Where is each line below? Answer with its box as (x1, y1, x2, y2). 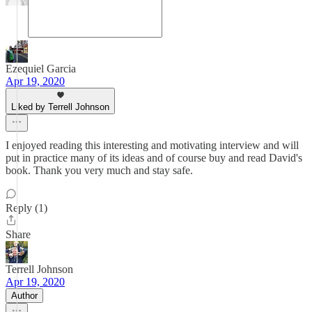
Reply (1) (6, 202, 47, 214)
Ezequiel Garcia (6, 63, 76, 75)
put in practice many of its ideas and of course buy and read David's (6, 152, 302, 164)
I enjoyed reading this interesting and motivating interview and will (6, 139, 299, 151)
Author (11, 290, 38, 301)
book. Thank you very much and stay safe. (6, 164, 193, 176)
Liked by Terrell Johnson (11, 102, 109, 112)
